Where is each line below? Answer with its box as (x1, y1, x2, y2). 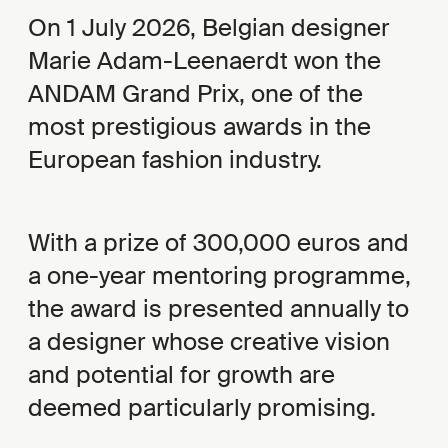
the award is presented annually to (28, 293, 409, 325)
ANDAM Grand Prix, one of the (28, 78, 363, 110)
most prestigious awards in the (28, 111, 371, 143)
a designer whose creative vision (28, 326, 390, 358)
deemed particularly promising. (28, 392, 376, 424)
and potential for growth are (28, 359, 335, 391)
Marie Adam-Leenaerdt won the (28, 45, 381, 77)
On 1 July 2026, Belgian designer (28, 12, 390, 44)
